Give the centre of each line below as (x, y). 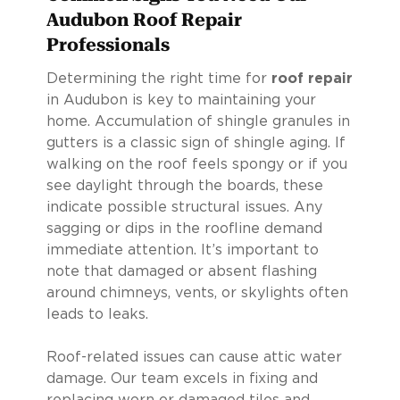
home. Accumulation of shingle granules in (198, 121)
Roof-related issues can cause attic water (194, 357)
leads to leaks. (97, 314)
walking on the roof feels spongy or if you (196, 164)
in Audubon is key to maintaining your (181, 100)
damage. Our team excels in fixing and (182, 378)
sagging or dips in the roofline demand (184, 228)
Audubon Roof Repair (144, 19)
